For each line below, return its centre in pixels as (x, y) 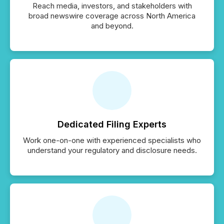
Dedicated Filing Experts (112, 124)
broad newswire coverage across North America (112, 16)
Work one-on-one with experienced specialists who (112, 140)
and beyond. (112, 26)
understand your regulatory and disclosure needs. (112, 150)
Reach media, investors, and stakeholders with (112, 6)
